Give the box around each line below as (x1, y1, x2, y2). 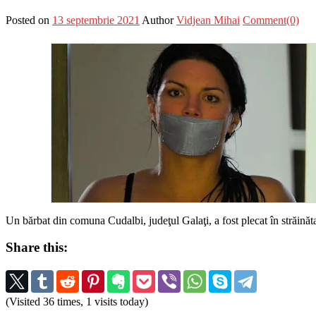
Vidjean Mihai (176, 13, 240, 26)
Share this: (6, 240, 68, 255)
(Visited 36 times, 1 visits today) (6, 296, 148, 308)
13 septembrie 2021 (52, 13, 140, 26)
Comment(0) (243, 13, 299, 26)
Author (142, 13, 174, 26)
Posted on (6, 13, 49, 26)
